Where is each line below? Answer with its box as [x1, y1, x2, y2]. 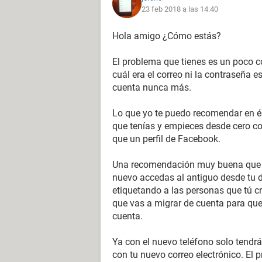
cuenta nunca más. [112, 82, 191, 93]
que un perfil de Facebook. [112, 133, 220, 144]
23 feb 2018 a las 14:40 [142, 5, 218, 13]
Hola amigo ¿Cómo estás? [112, 30, 221, 42]
